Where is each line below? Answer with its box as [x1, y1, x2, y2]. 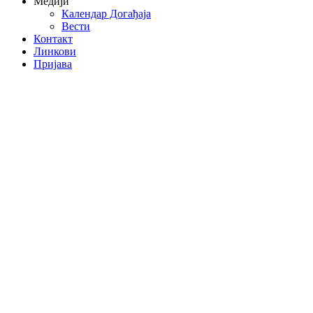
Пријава [34, 57, 72, 70]
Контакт [34, 32, 73, 45]
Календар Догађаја [61, 7, 151, 20]
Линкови [34, 45, 76, 57]
